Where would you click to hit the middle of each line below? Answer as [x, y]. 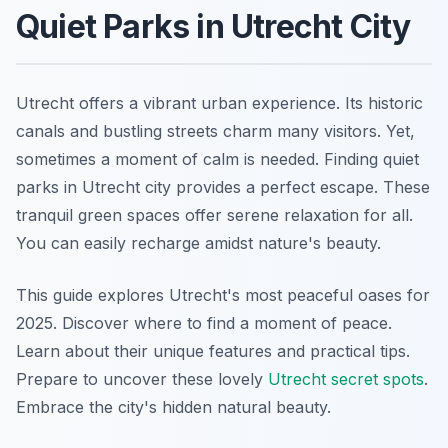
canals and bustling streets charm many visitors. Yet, [215, 131]
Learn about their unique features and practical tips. [213, 351]
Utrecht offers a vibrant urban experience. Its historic [219, 103]
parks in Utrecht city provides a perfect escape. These [223, 187]
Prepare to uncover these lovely [142, 379]
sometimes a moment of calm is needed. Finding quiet [217, 159]
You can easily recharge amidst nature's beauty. [198, 243]
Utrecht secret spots [346, 379]
